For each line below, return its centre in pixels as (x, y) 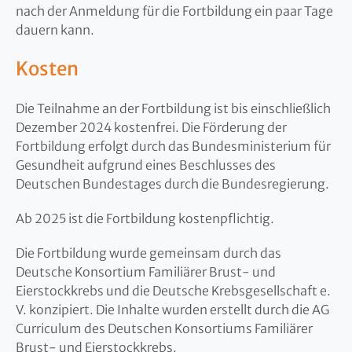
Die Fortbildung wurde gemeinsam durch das (148, 253)
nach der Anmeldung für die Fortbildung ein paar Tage (174, 11)
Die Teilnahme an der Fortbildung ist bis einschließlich (173, 109)
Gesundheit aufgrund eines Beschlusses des (146, 165)
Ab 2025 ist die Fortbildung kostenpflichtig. (145, 219)
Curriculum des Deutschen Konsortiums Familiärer (164, 329)
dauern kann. (55, 30)
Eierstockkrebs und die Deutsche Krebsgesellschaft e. (173, 291)
